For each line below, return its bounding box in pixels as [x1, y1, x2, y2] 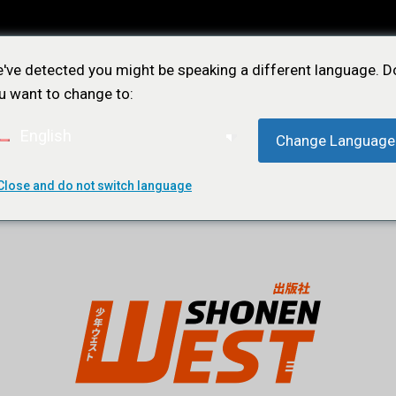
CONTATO [240, 187, 302, 203]
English [17, 126, 72, 145]
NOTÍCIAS [76, 187, 137, 203]
